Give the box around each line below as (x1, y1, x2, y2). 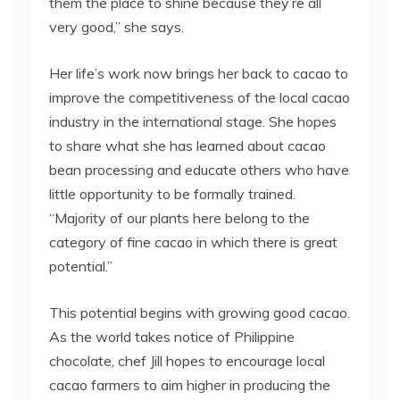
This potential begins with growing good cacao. (49, 304, 350, 321)
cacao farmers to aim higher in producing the (49, 376, 330, 394)
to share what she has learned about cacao (49, 137, 326, 154)
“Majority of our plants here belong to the (49, 209, 310, 227)
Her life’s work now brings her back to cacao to (49, 64, 348, 82)
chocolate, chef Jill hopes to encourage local (49, 352, 325, 370)
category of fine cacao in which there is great (49, 233, 337, 251)
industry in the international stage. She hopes (49, 112, 337, 130)
